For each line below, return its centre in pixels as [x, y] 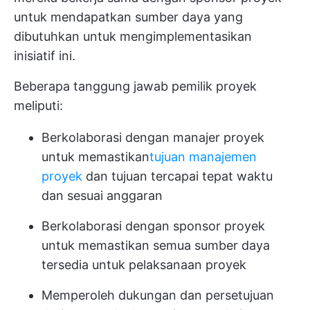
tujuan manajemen [203, 157]
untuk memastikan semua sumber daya [156, 245]
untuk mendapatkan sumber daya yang [128, 17]
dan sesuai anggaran [102, 195]
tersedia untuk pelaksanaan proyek [144, 265]
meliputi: [38, 106]
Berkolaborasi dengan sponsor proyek [153, 226]
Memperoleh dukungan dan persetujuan [158, 295]
